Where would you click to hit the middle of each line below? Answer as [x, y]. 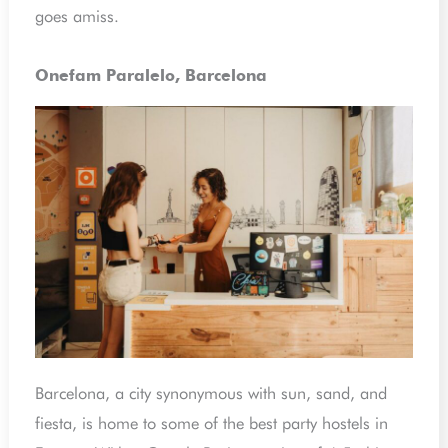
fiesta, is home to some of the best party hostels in [212, 423]
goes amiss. [77, 15]
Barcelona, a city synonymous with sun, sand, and [211, 393]
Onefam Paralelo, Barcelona [151, 76]
